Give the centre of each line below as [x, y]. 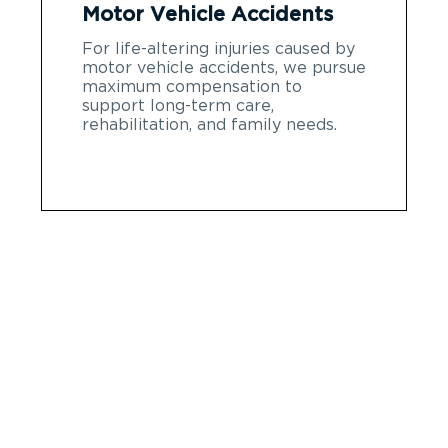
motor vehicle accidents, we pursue [224, 67]
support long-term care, [178, 105]
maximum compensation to [192, 86]
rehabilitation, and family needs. [209, 124]
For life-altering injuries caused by [218, 48]
